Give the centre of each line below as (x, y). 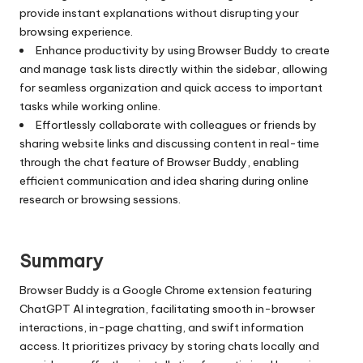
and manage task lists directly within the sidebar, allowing (173, 68)
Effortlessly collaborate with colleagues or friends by (176, 124)
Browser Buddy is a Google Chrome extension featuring (166, 290)
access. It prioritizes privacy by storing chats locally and (169, 346)
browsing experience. (76, 31)
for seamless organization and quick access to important (171, 87)
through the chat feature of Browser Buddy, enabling (159, 162)
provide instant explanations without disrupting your (159, 13)
